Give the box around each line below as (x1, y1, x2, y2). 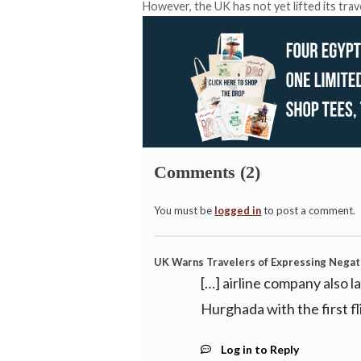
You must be (154, 203, 215, 217)
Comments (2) (154, 162, 261, 183)
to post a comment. (261, 203, 356, 217)
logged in (214, 203, 262, 217)
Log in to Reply (220, 342, 299, 357)
